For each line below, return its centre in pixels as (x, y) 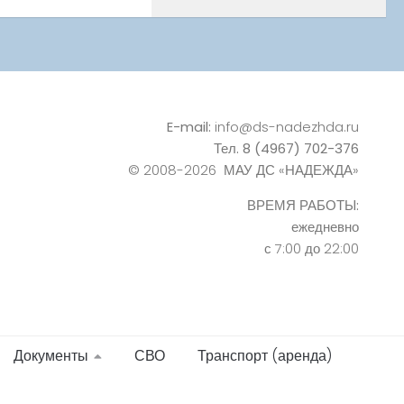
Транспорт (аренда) (264, 356)
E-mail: (188, 127)
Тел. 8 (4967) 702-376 (286, 149)
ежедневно (325, 227)
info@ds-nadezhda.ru (286, 127)
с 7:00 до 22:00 (311, 249)
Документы (50, 356)
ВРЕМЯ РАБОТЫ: (303, 206)
